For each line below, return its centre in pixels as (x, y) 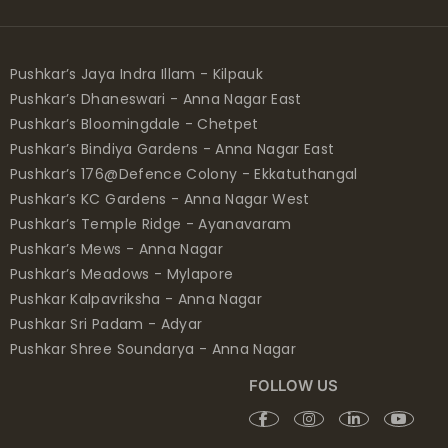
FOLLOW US (294, 386)
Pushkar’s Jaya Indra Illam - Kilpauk (136, 74)
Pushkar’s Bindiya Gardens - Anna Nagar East (172, 149)
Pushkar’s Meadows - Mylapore (121, 274)
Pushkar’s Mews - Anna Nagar (116, 249)
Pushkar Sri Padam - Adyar (106, 324)
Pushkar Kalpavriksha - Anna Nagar (135, 299)
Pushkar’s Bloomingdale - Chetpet (134, 124)
